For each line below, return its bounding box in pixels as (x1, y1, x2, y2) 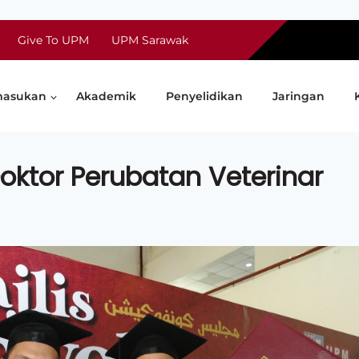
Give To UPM (18, 33, 89, 47)
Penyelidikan (165, 89, 243, 103)
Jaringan (272, 89, 325, 103)
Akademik (75, 89, 136, 103)
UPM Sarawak (111, 33, 188, 47)
